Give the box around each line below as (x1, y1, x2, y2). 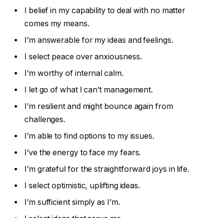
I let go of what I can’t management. (24, 85, 153, 95)
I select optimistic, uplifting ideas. (24, 181, 141, 191)
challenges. (24, 115, 66, 125)
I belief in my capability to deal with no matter (24, 6, 186, 16)
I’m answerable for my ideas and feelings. (24, 36, 173, 45)
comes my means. (24, 19, 90, 29)
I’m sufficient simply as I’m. (24, 198, 120, 207)
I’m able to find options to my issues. (24, 131, 154, 141)
